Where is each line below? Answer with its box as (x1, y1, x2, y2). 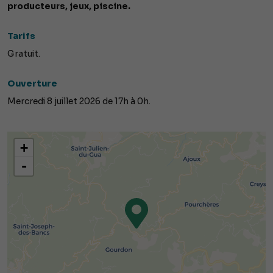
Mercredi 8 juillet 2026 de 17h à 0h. (7, 96, 151, 107)
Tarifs (7, 30, 35, 42)
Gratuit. (7, 48, 40, 60)
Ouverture (7, 78, 57, 90)
